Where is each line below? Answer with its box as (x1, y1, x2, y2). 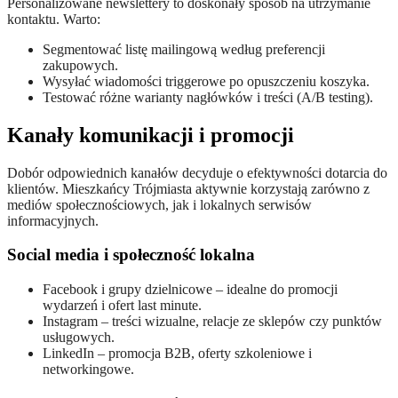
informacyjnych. (7, 212, 99, 228)
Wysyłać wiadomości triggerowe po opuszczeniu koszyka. (43, 73, 370, 89)
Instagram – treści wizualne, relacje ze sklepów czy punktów (43, 314, 382, 329)
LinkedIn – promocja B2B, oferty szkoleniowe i (43, 346, 312, 361)
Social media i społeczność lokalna (7, 245, 255, 265)
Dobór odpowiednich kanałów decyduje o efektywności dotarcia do (7, 164, 387, 180)
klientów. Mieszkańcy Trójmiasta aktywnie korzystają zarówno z (7, 180, 370, 196)
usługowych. (43, 330, 115, 345)
